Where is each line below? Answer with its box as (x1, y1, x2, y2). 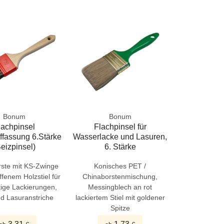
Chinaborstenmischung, (82, 172, 158, 180)
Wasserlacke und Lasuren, (73, 132, 167, 141)
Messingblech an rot (88, 182, 152, 191)
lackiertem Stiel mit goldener (75, 193, 165, 201)
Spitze (110, 203, 130, 212)
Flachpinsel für (93, 122, 146, 131)
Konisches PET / (94, 161, 146, 170)
